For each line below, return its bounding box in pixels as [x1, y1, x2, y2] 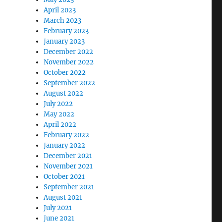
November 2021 [44, 162, 93, 170]
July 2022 [44, 100, 73, 108]
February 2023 [44, 27, 89, 35]
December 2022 [44, 48, 94, 56]
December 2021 [44, 152, 93, 160]
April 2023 [44, 6, 76, 14]
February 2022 [44, 131, 90, 139]
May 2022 [44, 110, 75, 118]
